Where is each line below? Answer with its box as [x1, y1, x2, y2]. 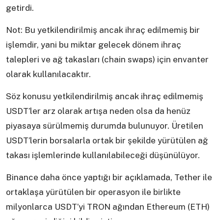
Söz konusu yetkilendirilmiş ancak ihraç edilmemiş [6, 91, 203, 102]
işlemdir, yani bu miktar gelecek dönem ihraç [6, 40, 181, 50]
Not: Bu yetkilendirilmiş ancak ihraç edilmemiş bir [6, 25, 200, 35]
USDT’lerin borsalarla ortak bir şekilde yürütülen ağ [6, 136, 208, 146]
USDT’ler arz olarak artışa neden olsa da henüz [6, 106, 191, 116]
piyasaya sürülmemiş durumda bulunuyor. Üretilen [6, 121, 203, 131]
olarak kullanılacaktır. [6, 69, 91, 80]
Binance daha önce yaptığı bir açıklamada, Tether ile [6, 172, 212, 183]
